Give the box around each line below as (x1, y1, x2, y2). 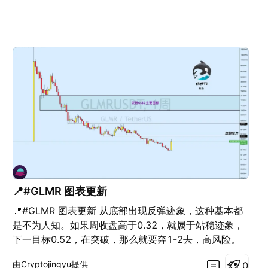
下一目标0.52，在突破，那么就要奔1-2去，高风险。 (13, 233, 241, 245)
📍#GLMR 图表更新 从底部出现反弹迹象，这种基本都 (13, 204, 243, 217)
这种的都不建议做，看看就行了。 (13, 247, 157, 260)
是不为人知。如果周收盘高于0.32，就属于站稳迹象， (13, 218, 244, 231)
